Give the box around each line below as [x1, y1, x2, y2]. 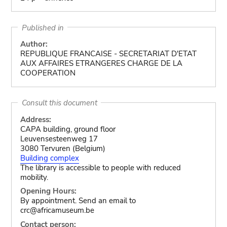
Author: [20, 39, 48, 49]
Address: [20, 114, 51, 125]
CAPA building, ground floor [20, 124, 116, 134]
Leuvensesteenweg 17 [20, 133, 98, 144]
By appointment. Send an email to [20, 195, 136, 206]
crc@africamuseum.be [20, 205, 94, 215]
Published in [21, 22, 64, 32]
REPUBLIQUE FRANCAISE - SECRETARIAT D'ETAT [20, 49, 197, 59]
